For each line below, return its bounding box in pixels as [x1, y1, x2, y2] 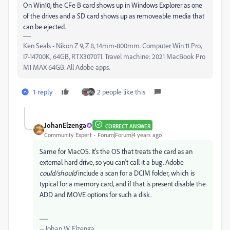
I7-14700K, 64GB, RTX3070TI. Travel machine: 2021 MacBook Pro [23, 52, 205, 61]
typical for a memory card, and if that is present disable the [40, 179, 206, 188]
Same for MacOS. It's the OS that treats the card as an [40, 147, 193, 156]
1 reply [33, 87, 53, 96]
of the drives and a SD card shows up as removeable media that [23, 11, 204, 20]
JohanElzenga [44, 121, 86, 129]
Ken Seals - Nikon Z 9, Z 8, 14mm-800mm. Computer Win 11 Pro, [23, 41, 202, 50]
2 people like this [97, 87, 145, 96]
